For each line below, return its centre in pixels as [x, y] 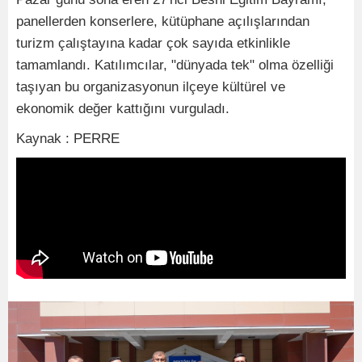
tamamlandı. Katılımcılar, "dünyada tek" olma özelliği [175, 65]
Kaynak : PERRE [68, 138]
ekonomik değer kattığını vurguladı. [123, 108]
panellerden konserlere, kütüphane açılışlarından [163, 21]
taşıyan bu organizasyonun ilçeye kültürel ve [151, 86]
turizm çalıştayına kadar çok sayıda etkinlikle [153, 43]
